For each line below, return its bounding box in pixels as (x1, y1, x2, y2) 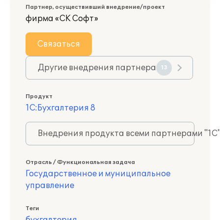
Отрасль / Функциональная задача (26, 159, 135, 165)
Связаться (37, 39, 80, 49)
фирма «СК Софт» (26, 14, 98, 24)
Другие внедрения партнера (38, 63, 156, 73)
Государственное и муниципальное (26, 169, 170, 179)
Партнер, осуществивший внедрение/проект (26, 4, 165, 10)
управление (26, 181, 74, 191)
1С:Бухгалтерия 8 (26, 103, 95, 113)
